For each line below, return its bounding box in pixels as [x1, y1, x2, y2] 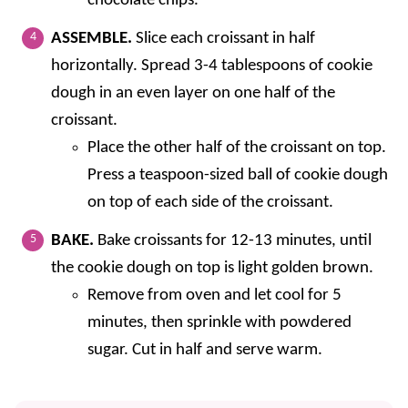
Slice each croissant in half [136, 30, 315, 48]
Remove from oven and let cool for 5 [87, 287, 342, 305]
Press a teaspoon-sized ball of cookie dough [87, 167, 388, 185]
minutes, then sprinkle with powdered [87, 314, 352, 332]
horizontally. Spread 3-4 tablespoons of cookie [51, 57, 372, 76]
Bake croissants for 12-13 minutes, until [97, 232, 372, 250]
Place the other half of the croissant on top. [87, 139, 386, 158]
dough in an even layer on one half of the [51, 85, 335, 103]
